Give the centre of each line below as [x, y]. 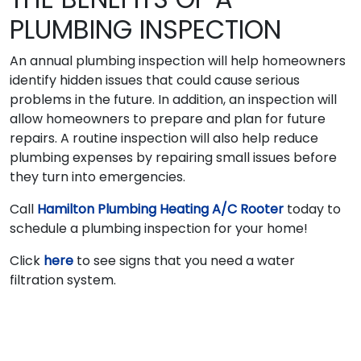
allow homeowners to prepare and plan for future [168, 118]
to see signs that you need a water [184, 260]
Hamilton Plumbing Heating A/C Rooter [160, 209]
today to [312, 209]
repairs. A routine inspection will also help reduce [164, 138]
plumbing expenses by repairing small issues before [173, 157]
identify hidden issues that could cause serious [155, 80]
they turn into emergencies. [98, 176]
